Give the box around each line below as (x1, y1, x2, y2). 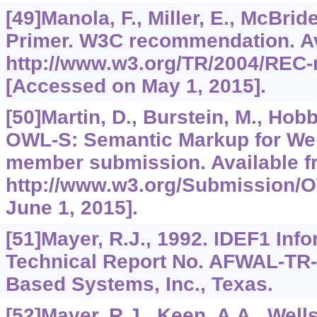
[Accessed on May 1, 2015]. (5, 75, 266, 98)
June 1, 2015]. (5, 197, 138, 219)
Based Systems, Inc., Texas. (5, 273, 273, 296)
